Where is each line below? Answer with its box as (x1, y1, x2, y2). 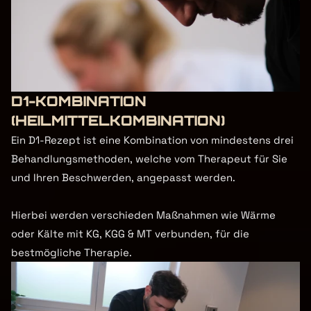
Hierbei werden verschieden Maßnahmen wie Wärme (11, 208, 276, 221)
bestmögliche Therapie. (11, 246, 135, 259)
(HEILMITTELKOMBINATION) (11, 112, 225, 129)
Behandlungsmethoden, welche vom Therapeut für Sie (11, 152, 287, 165)
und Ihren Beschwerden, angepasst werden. (11, 171, 235, 184)
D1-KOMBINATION (11, 92, 146, 110)
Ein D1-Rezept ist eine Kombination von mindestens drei (11, 133, 294, 146)
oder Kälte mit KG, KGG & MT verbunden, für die (11, 227, 249, 240)
